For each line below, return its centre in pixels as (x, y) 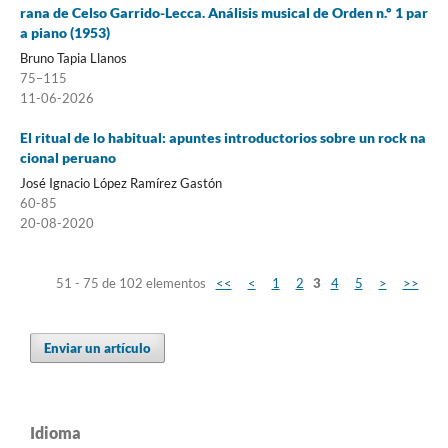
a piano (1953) (64, 32)
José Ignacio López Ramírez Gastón (120, 182)
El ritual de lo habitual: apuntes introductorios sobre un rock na (222, 137)
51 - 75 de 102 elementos (133, 282)
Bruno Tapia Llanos (73, 57)
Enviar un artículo (98, 347)
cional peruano (67, 157)
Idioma (55, 432)
